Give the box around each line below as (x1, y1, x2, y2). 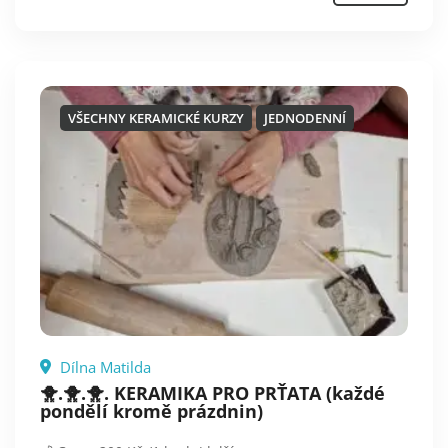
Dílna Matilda (56, 357, 151, 378)
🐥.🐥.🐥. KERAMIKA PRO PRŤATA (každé (40, 381, 385, 406)
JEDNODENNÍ (264, 109, 346, 128)
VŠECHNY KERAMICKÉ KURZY (68, 109, 244, 128)
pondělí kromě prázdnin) (40, 399, 263, 424)
